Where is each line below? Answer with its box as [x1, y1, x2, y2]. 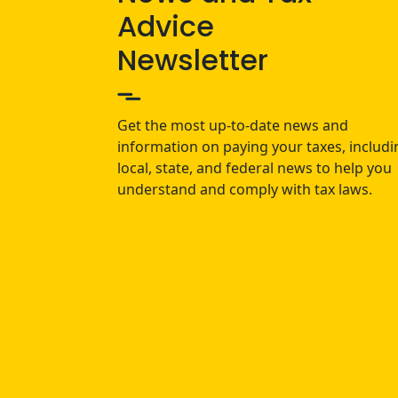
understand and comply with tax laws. [117, 179, 372, 199]
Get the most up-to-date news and [117, 115, 348, 135]
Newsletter [117, 39, 268, 80]
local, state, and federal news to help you [117, 157, 392, 178]
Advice [117, 5, 214, 46]
